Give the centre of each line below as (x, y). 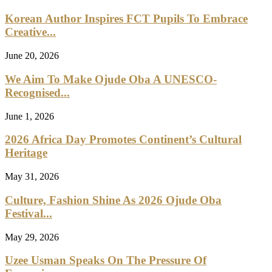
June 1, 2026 (29, 116)
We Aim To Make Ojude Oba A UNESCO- (111, 79)
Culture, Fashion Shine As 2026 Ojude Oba (113, 200)
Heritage (26, 153)
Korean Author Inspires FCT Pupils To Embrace (126, 19)
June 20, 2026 (32, 56)
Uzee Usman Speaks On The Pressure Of (106, 260)
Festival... (29, 213)
